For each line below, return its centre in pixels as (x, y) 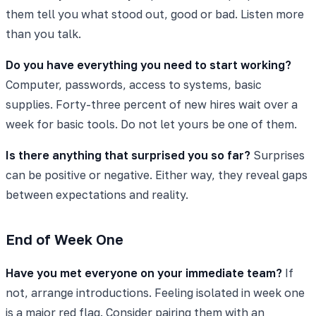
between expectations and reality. (97, 194)
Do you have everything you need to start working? (148, 65)
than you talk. (43, 34)
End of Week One (65, 239)
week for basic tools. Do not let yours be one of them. (151, 124)
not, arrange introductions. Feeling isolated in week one (155, 292)
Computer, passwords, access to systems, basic (134, 84)
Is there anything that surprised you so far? (128, 155)
